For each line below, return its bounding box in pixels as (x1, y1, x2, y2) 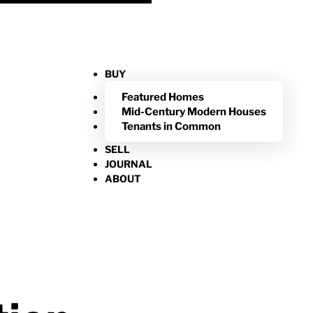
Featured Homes (122, 90, 204, 103)
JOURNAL (105, 157, 152, 170)
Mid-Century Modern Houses (122, 105, 266, 118)
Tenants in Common (122, 119, 221, 133)
